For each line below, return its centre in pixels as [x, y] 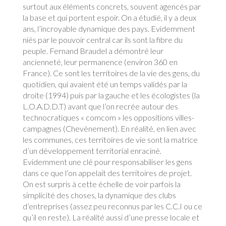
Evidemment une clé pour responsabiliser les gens [107, 162]
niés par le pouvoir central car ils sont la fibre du [102, 40]
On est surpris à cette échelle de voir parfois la [101, 184]
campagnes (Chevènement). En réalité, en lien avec [109, 128]
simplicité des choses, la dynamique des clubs [99, 195]
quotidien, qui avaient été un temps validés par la [105, 84]
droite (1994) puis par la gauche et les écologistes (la [111, 95]
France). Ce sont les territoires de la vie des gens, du [111, 73]
